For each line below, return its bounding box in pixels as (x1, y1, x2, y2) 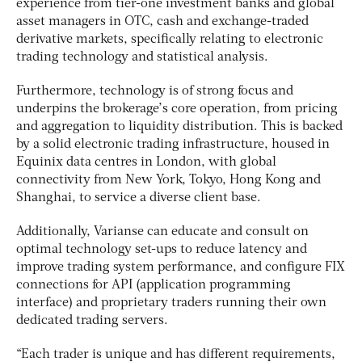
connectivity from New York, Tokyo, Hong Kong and (16, 173, 321, 187)
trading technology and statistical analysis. (16, 50, 268, 64)
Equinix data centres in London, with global (16, 155, 276, 169)
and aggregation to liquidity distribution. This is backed (16, 120, 343, 133)
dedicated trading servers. (16, 314, 168, 327)
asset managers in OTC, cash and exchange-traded (16, 15, 309, 28)
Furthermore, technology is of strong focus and (16, 84, 293, 98)
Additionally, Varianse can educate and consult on (16, 225, 309, 238)
